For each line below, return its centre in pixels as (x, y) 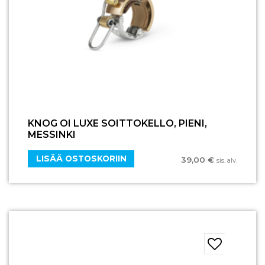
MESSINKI (52, 135)
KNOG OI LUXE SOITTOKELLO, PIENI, (117, 124)
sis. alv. (227, 160)
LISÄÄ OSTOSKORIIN (81, 158)
